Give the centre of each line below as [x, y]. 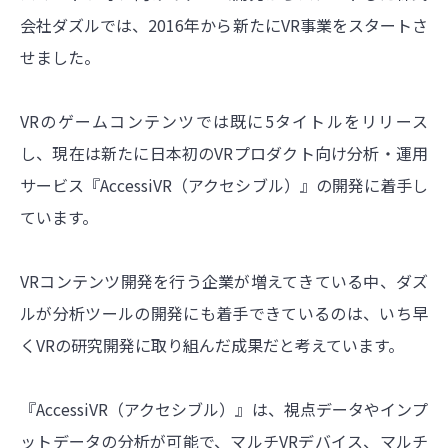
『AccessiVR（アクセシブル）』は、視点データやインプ [224, 409]
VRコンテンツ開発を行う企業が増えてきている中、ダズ [224, 281]
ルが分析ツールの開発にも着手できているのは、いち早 [224, 313]
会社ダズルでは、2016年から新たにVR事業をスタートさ [224, 25]
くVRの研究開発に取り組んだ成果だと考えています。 [212, 345]
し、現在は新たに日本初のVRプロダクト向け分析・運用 [224, 153]
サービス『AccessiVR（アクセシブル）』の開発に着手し [224, 185]
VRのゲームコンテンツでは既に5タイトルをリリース [224, 121]
